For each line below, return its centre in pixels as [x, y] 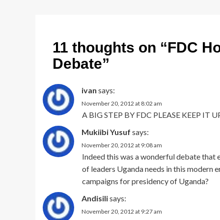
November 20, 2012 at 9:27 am [122, 211]
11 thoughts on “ [110, 47]
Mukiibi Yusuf [106, 132]
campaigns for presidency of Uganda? [145, 181]
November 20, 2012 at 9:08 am [122, 145]
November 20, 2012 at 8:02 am [122, 103]
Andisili [95, 198]
